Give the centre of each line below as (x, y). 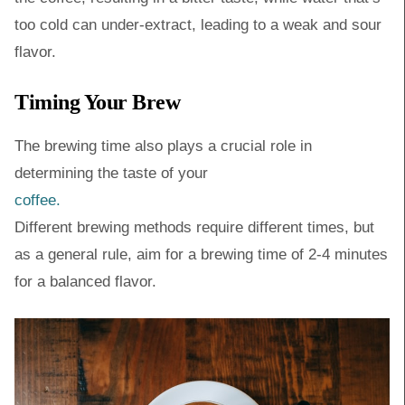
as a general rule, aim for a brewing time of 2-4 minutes (201, 254)
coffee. (38, 200)
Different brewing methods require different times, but (194, 227)
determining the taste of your (111, 173)
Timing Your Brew (98, 102)
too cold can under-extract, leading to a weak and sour (198, 25)
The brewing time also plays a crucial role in (163, 146)
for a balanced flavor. (85, 282)
